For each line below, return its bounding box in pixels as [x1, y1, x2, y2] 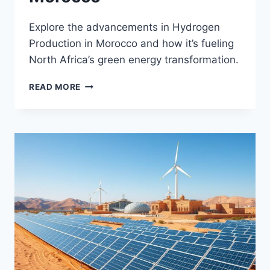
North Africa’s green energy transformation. [29, 54, 239, 66]
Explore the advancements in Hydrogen [29, 21, 220, 34]
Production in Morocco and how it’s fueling [29, 37, 234, 50]
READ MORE [29, 82, 81, 92]
